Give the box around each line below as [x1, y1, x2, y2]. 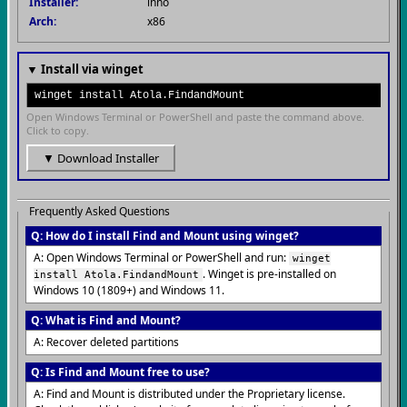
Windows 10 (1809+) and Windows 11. [34, 283, 224, 298]
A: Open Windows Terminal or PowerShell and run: [34, 250, 289, 265]
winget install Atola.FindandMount [35, 89, 244, 102]
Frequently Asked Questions [29, 203, 170, 219]
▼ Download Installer [43, 150, 159, 166]
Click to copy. [26, 124, 89, 137]
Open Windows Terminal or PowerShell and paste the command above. [26, 110, 364, 124]
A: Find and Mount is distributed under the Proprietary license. [34, 386, 345, 402]
